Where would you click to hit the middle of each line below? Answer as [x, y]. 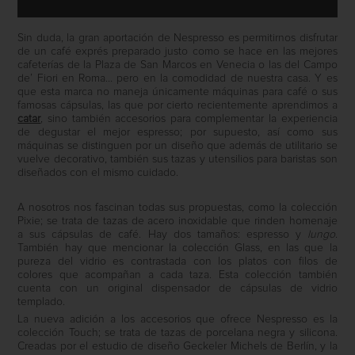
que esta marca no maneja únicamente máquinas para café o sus [177, 92]
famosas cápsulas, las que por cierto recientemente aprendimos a [177, 106]
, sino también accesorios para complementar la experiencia [189, 119]
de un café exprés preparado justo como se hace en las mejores [177, 52]
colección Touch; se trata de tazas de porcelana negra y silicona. [177, 333]
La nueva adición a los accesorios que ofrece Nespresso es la [177, 320]
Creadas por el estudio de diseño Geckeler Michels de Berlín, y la [177, 347]
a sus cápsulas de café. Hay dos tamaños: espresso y [162, 235]
